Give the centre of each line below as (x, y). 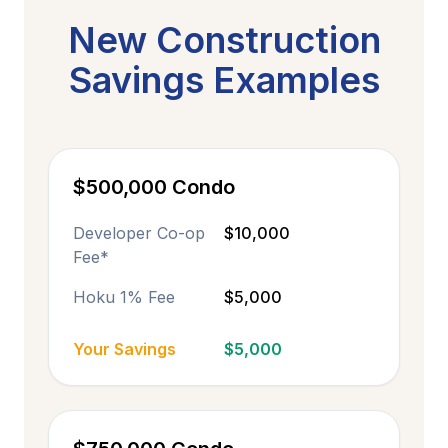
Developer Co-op (139, 233)
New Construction (224, 40)
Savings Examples (224, 80)
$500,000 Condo (154, 187)
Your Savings (124, 349)
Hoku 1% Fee (124, 297)
